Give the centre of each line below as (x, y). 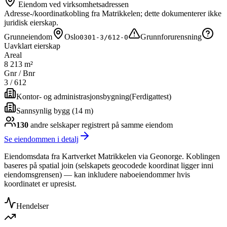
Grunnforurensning (171, 36)
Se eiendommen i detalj (41, 139)
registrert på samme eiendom (126, 125)
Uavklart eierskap (32, 46)
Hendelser (32, 206)
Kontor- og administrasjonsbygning (73, 96)
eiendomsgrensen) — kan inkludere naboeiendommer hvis (97, 174)
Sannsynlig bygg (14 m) (55, 110)
